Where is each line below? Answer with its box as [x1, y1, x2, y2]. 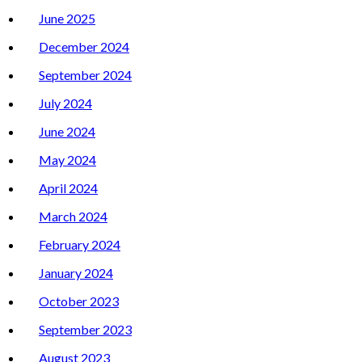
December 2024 [39, 39, 129, 55]
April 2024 [39, 180, 98, 196]
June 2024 [39, 124, 95, 140]
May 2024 [39, 152, 96, 168]
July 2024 [39, 95, 92, 112]
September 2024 [39, 67, 132, 83]
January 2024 [39, 265, 113, 281]
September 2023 [39, 322, 132, 338]
